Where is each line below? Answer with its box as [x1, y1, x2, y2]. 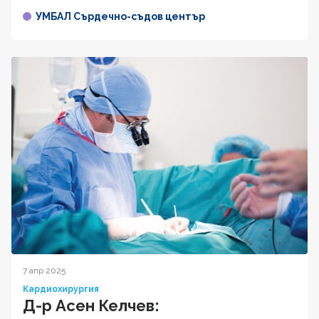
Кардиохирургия [23, 283, 99, 294]
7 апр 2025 [23, 265, 66, 276]
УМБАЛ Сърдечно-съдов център [36, 10, 205, 22]
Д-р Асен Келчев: [23, 296, 159, 315]
